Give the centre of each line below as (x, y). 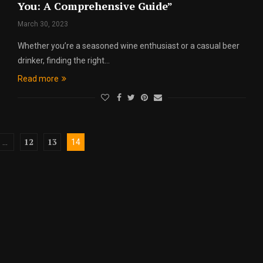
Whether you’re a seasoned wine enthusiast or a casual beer (128, 46)
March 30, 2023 (43, 24)
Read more (38, 79)
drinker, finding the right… (63, 61)
